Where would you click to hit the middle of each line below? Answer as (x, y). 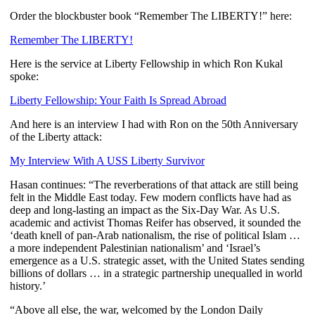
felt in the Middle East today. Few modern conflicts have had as (150, 197)
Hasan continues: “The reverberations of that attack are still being (154, 184)
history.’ (28, 285)
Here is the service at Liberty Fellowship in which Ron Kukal (146, 63)
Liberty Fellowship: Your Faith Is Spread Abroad (118, 100)
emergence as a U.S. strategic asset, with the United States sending (157, 260)
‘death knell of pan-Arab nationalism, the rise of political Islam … (155, 235)
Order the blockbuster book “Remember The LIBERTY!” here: (151, 15)
